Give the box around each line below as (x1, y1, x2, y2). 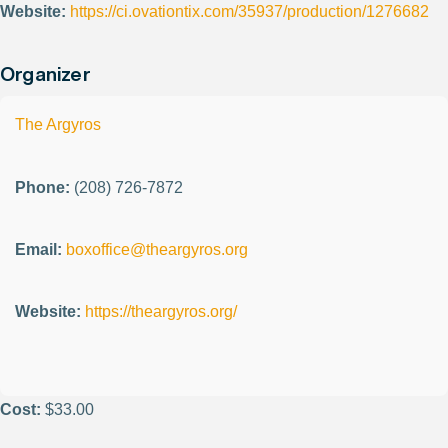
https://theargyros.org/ (85, 303, 237, 321)
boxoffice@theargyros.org (66, 241, 248, 259)
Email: (15, 241, 62, 259)
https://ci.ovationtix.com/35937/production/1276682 (70, 3, 429, 21)
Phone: (15, 178, 70, 196)
